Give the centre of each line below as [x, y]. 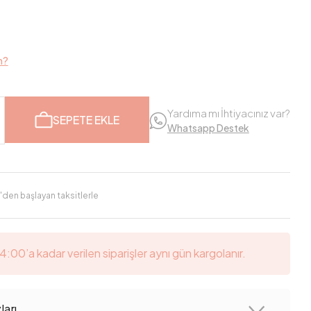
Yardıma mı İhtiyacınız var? [228, 113]
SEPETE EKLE [86, 119]
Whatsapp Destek [208, 128]
